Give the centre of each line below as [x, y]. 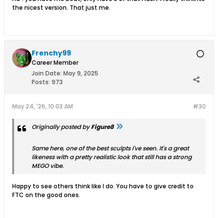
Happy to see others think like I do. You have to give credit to [103, 186]
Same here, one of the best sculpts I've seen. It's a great [110, 148]
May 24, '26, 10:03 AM [43, 106]
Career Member [55, 62]
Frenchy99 [51, 53]
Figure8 [102, 127]
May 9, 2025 [81, 73]
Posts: [41, 82]
